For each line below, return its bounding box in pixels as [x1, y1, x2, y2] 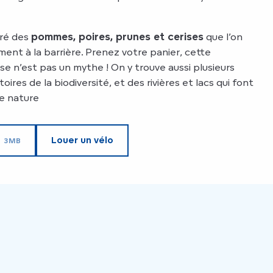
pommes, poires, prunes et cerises [31, 30, 204, 43]
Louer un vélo [51, 134, 114, 146]
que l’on [204, 30, 243, 43]
